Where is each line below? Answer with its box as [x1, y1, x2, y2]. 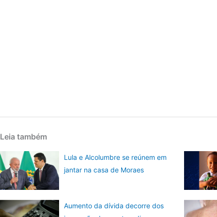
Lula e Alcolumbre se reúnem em [64, 153, 167, 161]
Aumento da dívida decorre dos [64, 201, 164, 210]
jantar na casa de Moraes [64, 165, 144, 174]
